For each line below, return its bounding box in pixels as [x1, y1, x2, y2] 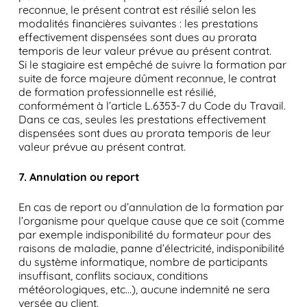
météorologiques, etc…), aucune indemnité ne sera [18, 282, 270, 296]
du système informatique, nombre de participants [18, 255, 268, 269]
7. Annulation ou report [18, 170, 140, 184]
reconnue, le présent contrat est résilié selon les [18, 3, 256, 16]
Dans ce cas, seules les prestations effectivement [18, 112, 266, 126]
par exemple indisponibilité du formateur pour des [18, 228, 271, 241]
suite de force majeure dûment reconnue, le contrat [18, 71, 276, 85]
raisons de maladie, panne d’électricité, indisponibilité [18, 241, 284, 255]
